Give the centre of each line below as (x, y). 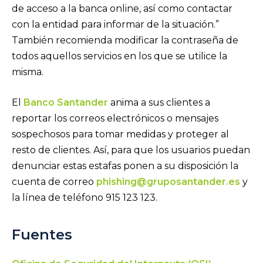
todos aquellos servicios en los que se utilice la (119, 56)
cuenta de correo (54, 181)
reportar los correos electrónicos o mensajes (115, 118)
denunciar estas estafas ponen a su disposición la (125, 166)
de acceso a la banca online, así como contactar (122, 9)
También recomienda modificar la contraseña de (125, 41)
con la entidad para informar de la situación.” (115, 25)
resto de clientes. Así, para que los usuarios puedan (131, 150)
